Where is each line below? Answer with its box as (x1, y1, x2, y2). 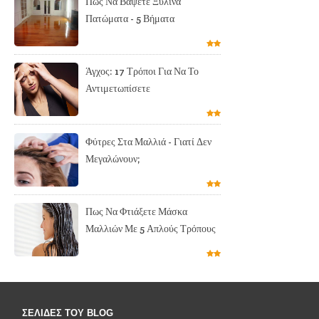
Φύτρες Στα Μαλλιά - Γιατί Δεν (85, 135, 211, 148)
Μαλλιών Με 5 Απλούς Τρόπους (85, 221, 216, 235)
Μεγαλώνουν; (85, 152, 140, 165)
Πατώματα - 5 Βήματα (85, 11, 174, 25)
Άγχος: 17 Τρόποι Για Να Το (85, 65, 199, 78)
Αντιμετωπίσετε (85, 82, 150, 95)
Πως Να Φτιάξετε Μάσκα (85, 204, 187, 218)
